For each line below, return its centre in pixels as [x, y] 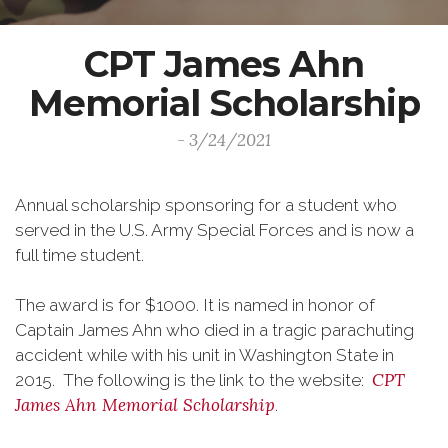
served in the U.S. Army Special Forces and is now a [214, 230]
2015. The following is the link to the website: [193, 380]
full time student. [79, 255]
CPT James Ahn [224, 64]
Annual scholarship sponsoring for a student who [206, 205]
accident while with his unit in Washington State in [204, 355]
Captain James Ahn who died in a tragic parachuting [214, 330]
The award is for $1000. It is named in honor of [195, 305]
